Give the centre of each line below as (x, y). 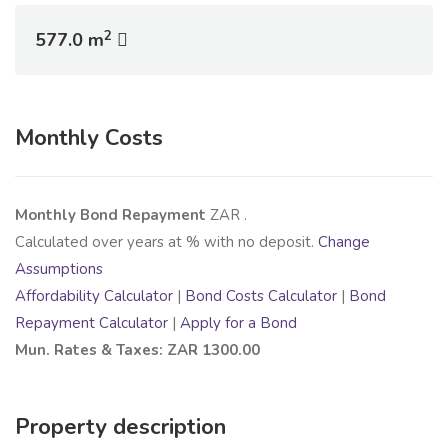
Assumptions (59, 269)
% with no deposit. (252, 242)
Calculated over (71, 242)
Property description (120, 427)
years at (156, 242)
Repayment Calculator (91, 323)
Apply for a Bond (238, 323)
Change (344, 242)
